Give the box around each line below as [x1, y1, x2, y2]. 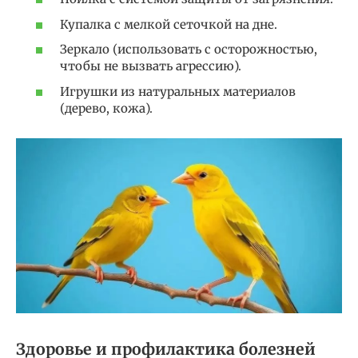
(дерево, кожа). [60, 100, 153, 116]
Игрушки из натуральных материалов [60, 83, 296, 99]
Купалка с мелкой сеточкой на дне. [60, 16, 277, 32]
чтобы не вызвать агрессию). [60, 58, 241, 74]
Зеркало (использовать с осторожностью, [60, 42, 317, 58]
